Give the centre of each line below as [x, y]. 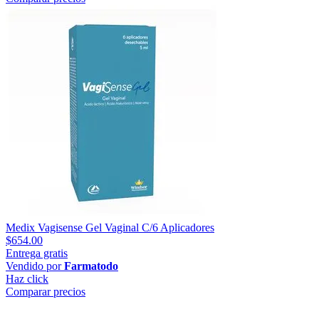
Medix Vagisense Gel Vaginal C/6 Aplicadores [110, 227]
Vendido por [35, 266]
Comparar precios [46, 291]
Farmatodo [91, 266]
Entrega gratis [37, 253]
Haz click [27, 278]
